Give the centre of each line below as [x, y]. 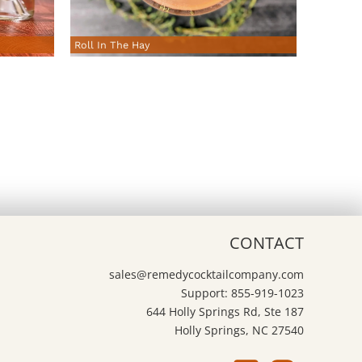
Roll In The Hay [112, 45]
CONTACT [266, 243]
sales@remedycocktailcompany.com [206, 275]
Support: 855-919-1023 [242, 293]
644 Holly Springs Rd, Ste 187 [225, 312]
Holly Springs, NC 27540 [239, 330]
